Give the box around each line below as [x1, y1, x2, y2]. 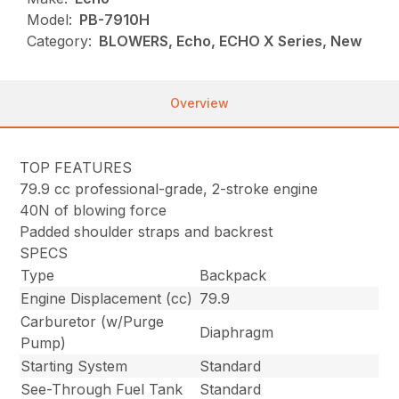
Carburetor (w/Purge [20, 313, 165, 331]
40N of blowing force [20, 201, 167, 220]
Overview [170, 95, 229, 111]
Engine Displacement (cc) [20, 289, 193, 308]
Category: [27, 32, 93, 51]
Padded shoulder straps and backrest [20, 223, 273, 241]
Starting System [20, 357, 128, 376]
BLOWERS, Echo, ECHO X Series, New [99, 32, 362, 51]
